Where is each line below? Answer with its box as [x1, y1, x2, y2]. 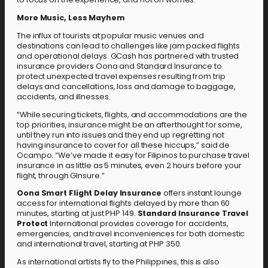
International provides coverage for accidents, [50, 218, 229, 229]
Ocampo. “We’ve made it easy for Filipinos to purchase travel [17, 150, 249, 160]
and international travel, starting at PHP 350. [17, 239, 182, 249]
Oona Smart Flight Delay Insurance [17, 188, 162, 199]
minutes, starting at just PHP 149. [17, 208, 138, 219]
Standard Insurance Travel [137, 208, 248, 219]
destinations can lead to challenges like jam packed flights [17, 40, 240, 51]
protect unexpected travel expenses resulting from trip [17, 71, 226, 81]
